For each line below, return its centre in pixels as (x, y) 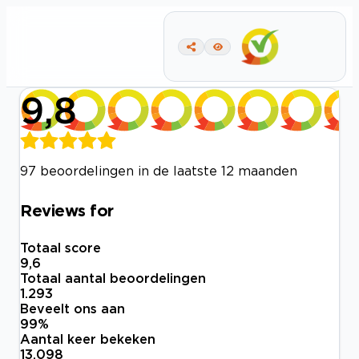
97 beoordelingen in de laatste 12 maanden (159, 171)
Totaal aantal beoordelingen (113, 278)
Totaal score (61, 248)
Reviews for (67, 210)
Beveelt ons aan (73, 309)
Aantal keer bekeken (88, 339)
